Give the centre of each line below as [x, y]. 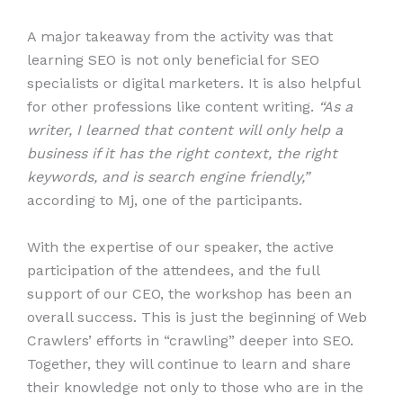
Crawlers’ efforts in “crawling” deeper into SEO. [190, 340]
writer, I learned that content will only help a [185, 130]
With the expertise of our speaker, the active [180, 246]
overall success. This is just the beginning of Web [197, 317]
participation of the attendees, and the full [173, 270]
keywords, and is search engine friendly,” [168, 176]
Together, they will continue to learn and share [189, 363]
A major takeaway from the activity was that [180, 36]
